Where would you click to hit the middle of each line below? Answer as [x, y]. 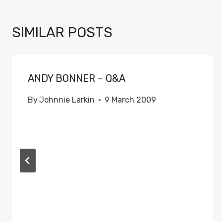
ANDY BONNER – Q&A [77, 78]
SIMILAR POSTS [62, 32]
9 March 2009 [131, 100]
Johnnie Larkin [67, 100]
